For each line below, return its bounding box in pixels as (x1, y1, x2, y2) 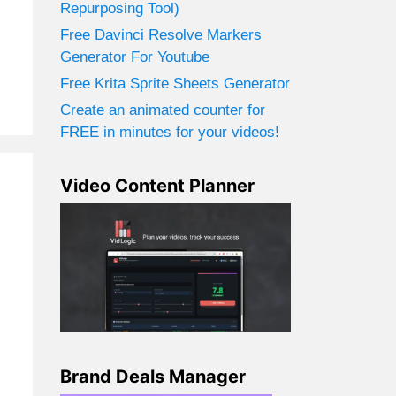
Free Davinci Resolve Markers (60, 27, 263, 43)
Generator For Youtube (60, 49, 210, 65)
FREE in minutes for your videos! (60, 124, 280, 141)
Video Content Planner (60, 175, 255, 196)
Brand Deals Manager (60, 366, 247, 388)
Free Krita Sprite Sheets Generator (60, 75, 291, 92)
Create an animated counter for (60, 102, 266, 118)
